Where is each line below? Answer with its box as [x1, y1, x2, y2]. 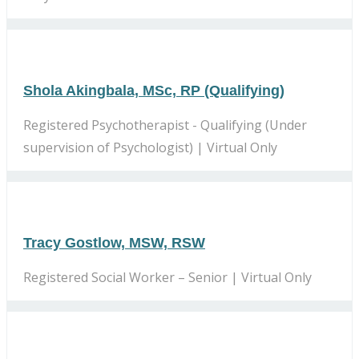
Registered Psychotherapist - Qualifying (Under [23, 115, 307, 134]
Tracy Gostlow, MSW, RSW [23, 234, 205, 251]
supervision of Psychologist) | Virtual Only [23, 138, 277, 156]
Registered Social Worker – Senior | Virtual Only [23, 268, 312, 286]
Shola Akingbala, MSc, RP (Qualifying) [23, 82, 284, 99]
